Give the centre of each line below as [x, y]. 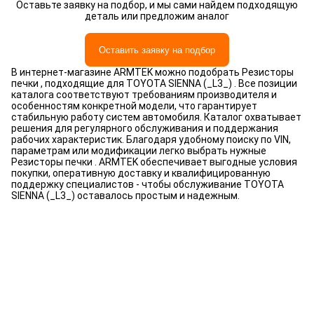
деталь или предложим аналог [157, 16]
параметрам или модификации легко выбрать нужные [139, 151]
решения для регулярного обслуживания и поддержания [145, 128]
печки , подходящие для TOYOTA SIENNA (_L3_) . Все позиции [154, 83]
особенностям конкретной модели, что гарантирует [134, 106]
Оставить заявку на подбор [157, 50]
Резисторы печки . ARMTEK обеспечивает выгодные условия [154, 162]
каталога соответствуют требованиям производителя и [144, 95]
